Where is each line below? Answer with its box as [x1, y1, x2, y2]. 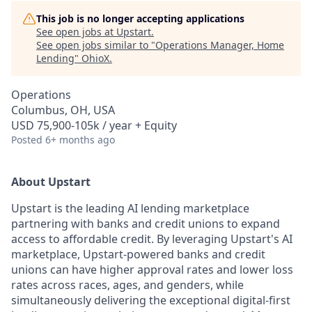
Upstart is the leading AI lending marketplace [11, 201, 249, 216]
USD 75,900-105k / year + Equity [11, 118, 177, 133]
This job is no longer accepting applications [36, 12, 244, 25]
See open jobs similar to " [36, 38, 155, 52]
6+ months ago [45, 133, 115, 146]
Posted [11, 133, 42, 146]
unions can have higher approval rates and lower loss [11, 262, 293, 277]
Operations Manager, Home [155, 38, 284, 52]
